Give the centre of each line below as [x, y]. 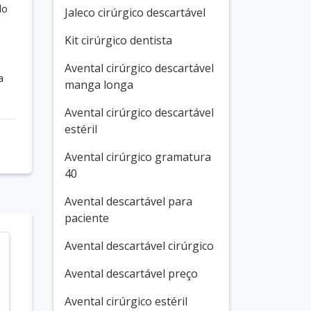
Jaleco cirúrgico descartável [135, 12]
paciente [87, 218]
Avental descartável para [128, 201]
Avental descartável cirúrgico [139, 246]
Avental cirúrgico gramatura [138, 157]
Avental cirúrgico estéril [126, 301]
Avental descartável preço [131, 274]
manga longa [99, 85]
